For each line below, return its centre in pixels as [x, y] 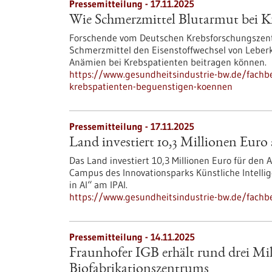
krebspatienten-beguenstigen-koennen [151, 86]
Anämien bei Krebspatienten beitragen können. [168, 62]
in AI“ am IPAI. [98, 185]
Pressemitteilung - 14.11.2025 [132, 237]
